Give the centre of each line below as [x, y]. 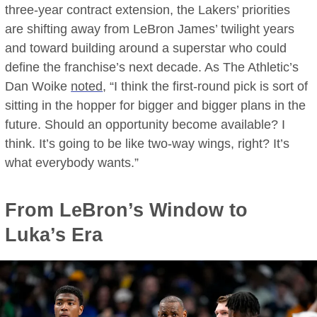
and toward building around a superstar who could [146, 48]
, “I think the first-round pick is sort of [206, 86]
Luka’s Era [54, 235]
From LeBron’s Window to [127, 210]
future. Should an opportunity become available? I [145, 125]
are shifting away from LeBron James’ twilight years [150, 29]
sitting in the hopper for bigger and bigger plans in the [156, 105]
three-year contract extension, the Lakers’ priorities [148, 10]
